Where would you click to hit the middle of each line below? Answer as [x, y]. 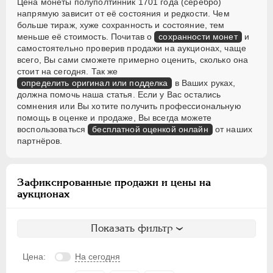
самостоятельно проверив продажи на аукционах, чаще [132, 48]
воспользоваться [53, 129]
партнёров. [40, 141]
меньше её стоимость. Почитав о [86, 37]
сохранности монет [198, 37]
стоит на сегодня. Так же [68, 72]
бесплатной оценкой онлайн [150, 129]
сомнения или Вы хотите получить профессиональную [129, 106]
